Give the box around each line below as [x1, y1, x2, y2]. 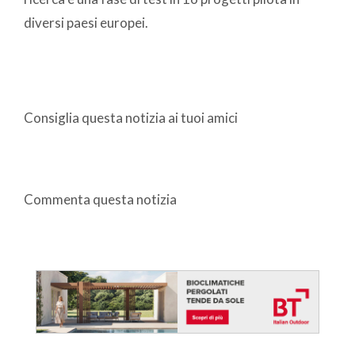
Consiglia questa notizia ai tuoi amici [24, 109, 238, 127]
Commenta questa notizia [24, 191, 177, 208]
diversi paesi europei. [24, 14, 148, 32]
